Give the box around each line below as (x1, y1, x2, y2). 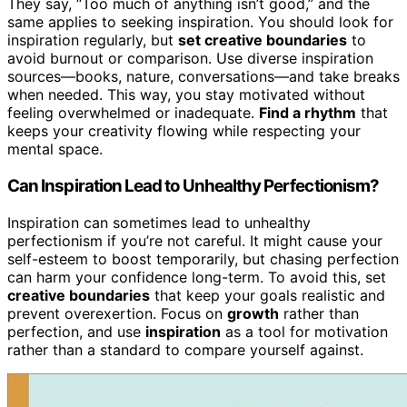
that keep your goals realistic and (150, 285, 385, 304)
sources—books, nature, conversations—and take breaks (7, 67, 400, 86)
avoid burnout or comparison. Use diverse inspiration (7, 49, 373, 68)
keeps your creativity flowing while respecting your (7, 122, 361, 141)
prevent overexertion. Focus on (7, 303, 227, 323)
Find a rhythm (259, 104, 356, 123)
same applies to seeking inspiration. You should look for (7, 13, 393, 32)
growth (227, 303, 279, 323)
